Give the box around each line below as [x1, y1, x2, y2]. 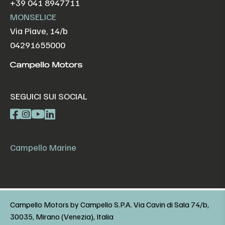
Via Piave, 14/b [10, 25, 68, 36]
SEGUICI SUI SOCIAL [10, 90, 87, 102]
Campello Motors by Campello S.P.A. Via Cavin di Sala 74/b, [10, 199, 209, 210]
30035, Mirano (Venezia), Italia [10, 211, 114, 222]
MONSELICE [10, 11, 56, 22]
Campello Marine [10, 142, 76, 153]
